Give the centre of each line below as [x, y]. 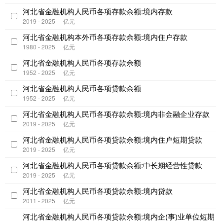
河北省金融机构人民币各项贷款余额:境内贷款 [98, 191]
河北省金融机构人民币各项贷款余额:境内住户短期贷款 [112, 140]
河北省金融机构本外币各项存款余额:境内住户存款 [105, 37]
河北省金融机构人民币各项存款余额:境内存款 [98, 11]
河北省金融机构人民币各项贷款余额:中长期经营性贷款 [112, 165]
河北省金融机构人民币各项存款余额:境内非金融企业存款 [116, 114]
